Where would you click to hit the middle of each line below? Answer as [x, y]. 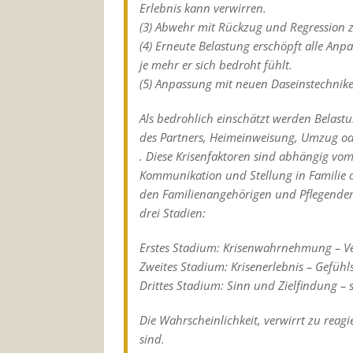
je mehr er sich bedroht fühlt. [216, 64]
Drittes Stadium [180, 285]
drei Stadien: [173, 212]
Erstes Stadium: [180, 247]
